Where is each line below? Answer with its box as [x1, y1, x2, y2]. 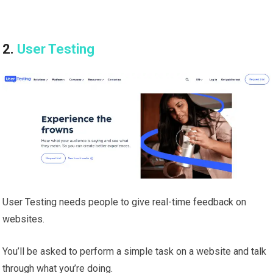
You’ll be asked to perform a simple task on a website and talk [2, 246, 267, 258]
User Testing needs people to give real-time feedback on [2, 196, 247, 208]
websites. [2, 213, 45, 225]
